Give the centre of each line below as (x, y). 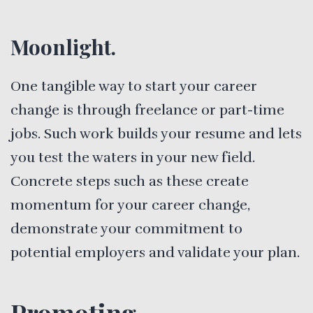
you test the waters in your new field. (133, 157)
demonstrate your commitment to (126, 228)
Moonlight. (63, 46)
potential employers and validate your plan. (155, 252)
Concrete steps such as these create (130, 181)
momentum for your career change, (130, 205)
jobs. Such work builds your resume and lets (156, 133)
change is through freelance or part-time (147, 110)
